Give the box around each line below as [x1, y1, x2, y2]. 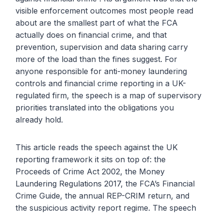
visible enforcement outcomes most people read [15, 6, 193, 16]
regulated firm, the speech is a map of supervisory [15, 91, 201, 101]
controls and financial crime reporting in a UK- [15, 78, 186, 89]
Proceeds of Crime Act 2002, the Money [15, 167, 165, 177]
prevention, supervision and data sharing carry [15, 42, 188, 52]
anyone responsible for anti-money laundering [15, 66, 187, 77]
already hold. [15, 115, 63, 125]
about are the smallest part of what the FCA [15, 18, 178, 28]
